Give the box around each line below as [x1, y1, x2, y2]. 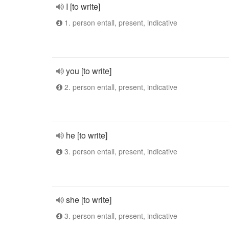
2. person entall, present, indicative [62, 82, 177, 92]
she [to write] [66, 194, 111, 205]
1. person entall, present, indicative [62, 17, 177, 28]
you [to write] [66, 65, 111, 77]
